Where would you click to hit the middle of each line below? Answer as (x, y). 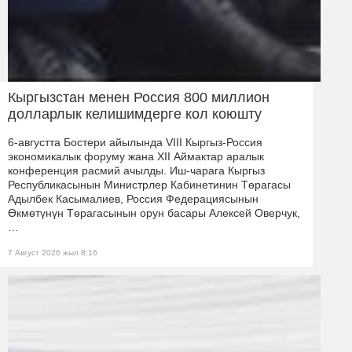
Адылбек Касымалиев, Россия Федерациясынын (133, 199)
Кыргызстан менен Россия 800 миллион (139, 98)
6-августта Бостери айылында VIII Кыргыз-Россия (135, 143)
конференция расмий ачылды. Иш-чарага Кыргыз (136, 171)
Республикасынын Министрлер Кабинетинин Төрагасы (149, 185)
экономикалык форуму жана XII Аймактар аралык (136, 157)
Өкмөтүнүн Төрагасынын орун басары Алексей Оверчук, (154, 213)
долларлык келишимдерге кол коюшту (135, 114)
